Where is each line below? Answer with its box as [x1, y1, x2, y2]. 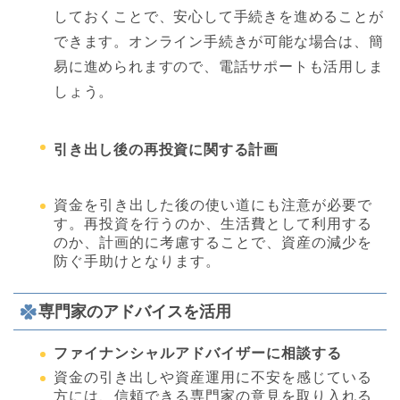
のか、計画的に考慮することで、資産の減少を [54, 234, 372, 250]
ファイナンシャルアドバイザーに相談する [54, 345, 342, 361]
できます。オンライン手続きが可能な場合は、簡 [54, 33, 384, 49]
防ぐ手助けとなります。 [54, 253, 221, 269]
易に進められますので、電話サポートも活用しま [54, 58, 384, 74]
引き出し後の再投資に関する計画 [54, 142, 279, 158]
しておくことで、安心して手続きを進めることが [54, 8, 384, 24]
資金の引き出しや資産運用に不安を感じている [54, 369, 372, 385]
